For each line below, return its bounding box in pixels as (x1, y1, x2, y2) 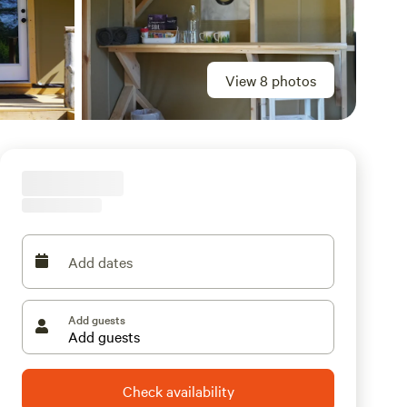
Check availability (122, 381, 234, 401)
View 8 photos (225, 70, 316, 90)
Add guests (68, 311, 125, 327)
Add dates (68, 252, 133, 272)
